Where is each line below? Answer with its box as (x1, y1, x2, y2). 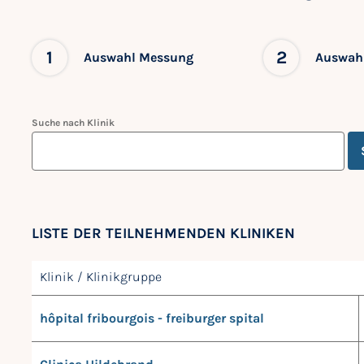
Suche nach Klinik (32, 116, 115, 128)
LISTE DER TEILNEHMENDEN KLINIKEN (32, 224, 295, 243)
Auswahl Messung (84, 49, 193, 65)
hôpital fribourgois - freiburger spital (40, 310, 264, 326)
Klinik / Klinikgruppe (40, 268, 162, 284)
